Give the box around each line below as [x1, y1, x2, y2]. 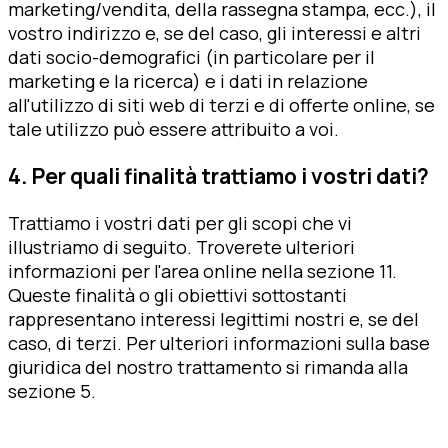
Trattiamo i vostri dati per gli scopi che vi [8, 210, 352, 235]
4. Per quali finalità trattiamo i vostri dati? [8, 161, 429, 190]
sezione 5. [8, 378, 96, 403]
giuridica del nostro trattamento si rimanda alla [8, 354, 408, 379]
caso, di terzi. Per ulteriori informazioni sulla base [8, 330, 430, 355]
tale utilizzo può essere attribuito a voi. [8, 116, 339, 141]
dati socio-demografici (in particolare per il [8, 44, 375, 69]
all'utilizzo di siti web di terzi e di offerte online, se [8, 92, 435, 117]
